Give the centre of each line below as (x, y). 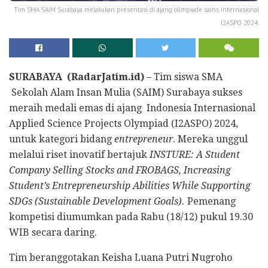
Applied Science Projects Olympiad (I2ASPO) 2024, (124, 123)
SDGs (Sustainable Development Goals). (97, 201)
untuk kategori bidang (62, 139)
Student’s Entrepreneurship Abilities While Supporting (130, 185)
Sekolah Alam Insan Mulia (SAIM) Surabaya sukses (126, 92)
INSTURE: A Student (195, 154)
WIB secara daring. (53, 232)
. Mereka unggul (210, 139)
